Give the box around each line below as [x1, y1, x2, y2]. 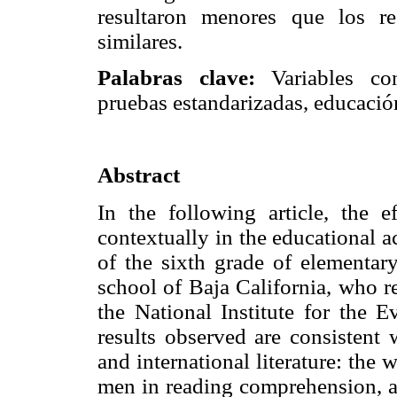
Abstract [97, 163, 180, 188]
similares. [97, 28, 183, 53]
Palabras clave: [97, 66, 255, 90]
